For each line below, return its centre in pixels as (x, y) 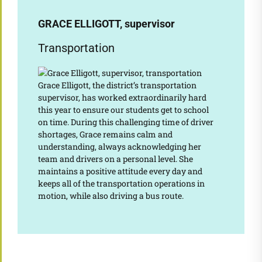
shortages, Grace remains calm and (105, 135)
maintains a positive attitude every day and (120, 171)
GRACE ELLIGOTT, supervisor (106, 24)
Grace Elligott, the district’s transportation (117, 85)
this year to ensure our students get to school (123, 110)
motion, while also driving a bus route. (111, 196)
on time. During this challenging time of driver (125, 122)
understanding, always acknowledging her (119, 147)
